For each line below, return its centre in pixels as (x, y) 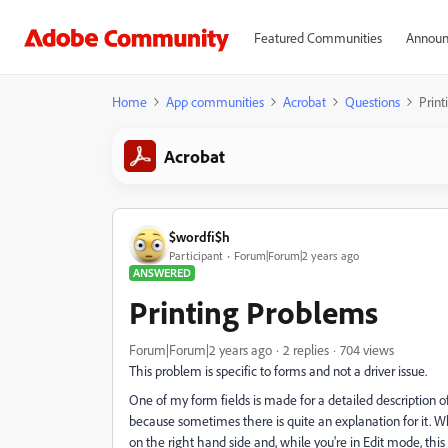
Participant (196, 255)
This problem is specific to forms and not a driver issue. (278, 370)
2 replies (306, 349)
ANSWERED (162, 272)
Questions (372, 101)
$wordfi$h (199, 236)
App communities (215, 101)
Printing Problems (253, 312)
